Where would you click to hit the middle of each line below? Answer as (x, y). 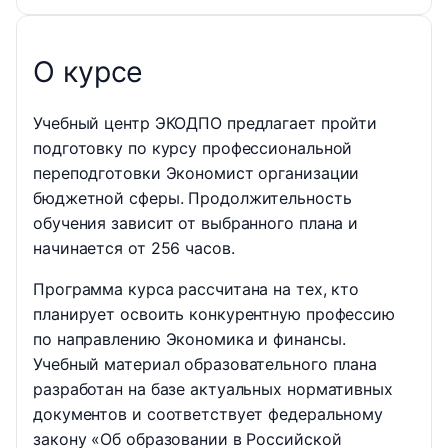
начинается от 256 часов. (134, 248)
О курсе (88, 71)
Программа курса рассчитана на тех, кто (196, 289)
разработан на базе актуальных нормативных (213, 389)
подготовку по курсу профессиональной (193, 148)
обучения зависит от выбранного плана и (196, 223)
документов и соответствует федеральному (208, 414)
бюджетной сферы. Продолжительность (192, 198)
